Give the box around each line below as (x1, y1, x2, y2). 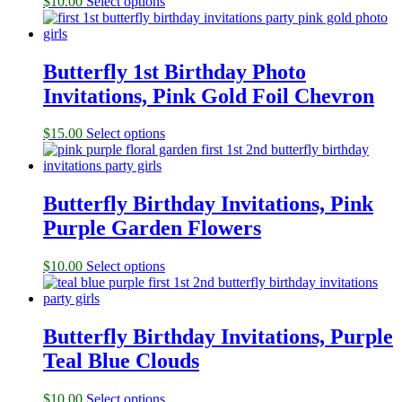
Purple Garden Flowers (43, 216, 261, 240)
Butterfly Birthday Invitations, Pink (43, 192, 373, 216)
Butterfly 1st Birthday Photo (43, 59, 306, 83)
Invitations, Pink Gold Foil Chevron (43, 83, 374, 108)
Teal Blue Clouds (43, 349, 199, 373)
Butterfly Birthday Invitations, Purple (43, 325, 393, 349)
